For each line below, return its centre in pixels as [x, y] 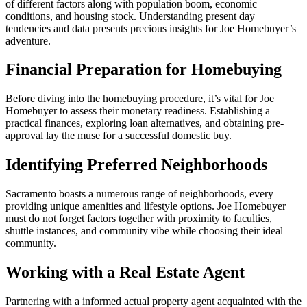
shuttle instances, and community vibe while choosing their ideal [144, 231]
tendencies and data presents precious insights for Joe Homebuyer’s [151, 28]
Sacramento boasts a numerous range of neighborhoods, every [139, 194]
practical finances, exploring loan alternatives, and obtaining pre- [145, 123]
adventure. [28, 40]
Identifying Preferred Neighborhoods [136, 165]
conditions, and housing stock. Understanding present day [130, 16]
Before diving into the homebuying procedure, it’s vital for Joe [140, 99]
